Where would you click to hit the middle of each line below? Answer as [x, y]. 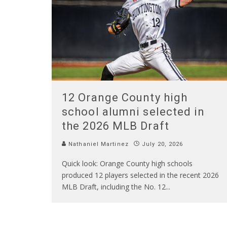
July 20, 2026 [163, 144]
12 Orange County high [125, 97]
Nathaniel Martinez [98, 144]
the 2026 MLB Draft [116, 126]
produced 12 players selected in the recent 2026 [140, 175]
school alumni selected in [134, 111]
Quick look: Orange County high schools [127, 163]
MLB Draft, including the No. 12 [114, 186]
